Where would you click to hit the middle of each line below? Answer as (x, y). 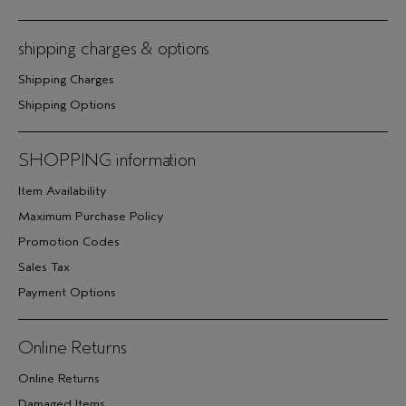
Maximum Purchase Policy (91, 216)
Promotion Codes (69, 242)
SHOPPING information (107, 160)
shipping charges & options (114, 48)
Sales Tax (44, 267)
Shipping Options (67, 105)
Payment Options (67, 292)
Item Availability (63, 191)
